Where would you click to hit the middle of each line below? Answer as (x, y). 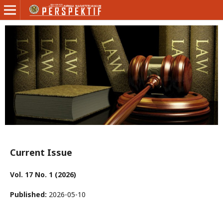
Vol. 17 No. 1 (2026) (43, 175)
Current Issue (41, 153)
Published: (29, 195)
